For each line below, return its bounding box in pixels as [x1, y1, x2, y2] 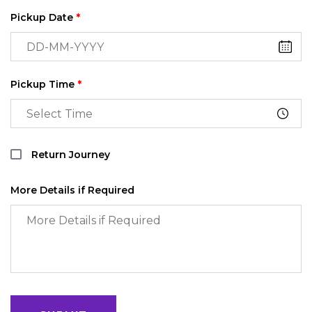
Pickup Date [10, 11, 76, 24]
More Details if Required [10, 184, 134, 197]
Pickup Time [10, 78, 77, 91]
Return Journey [31, 148, 110, 162]
